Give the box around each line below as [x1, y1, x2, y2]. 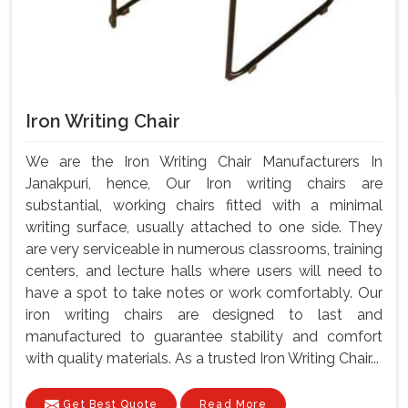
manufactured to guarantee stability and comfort [25, 328, 382, 346]
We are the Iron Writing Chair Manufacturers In [25, 153, 382, 171]
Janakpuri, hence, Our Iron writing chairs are [25, 175, 382, 193]
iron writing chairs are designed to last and [25, 306, 382, 324]
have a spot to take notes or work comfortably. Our [25, 284, 382, 302]
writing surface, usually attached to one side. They [25, 219, 382, 237]
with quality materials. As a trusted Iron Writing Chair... [25, 350, 379, 368]
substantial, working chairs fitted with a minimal [25, 197, 382, 215]
